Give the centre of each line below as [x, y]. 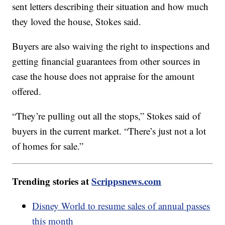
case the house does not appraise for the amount [103, 76]
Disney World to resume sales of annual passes [121, 206]
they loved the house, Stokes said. [81, 22]
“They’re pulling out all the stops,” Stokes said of [106, 116]
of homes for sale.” [59, 146]
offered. [28, 91]
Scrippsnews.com [127, 181]
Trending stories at [52, 181]
